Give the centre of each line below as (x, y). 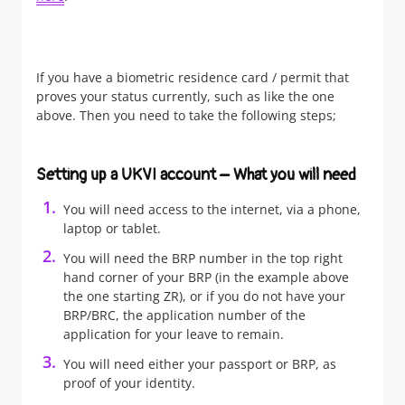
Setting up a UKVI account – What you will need (196, 175)
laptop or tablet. (112, 228)
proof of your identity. (129, 383)
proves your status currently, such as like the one (185, 96)
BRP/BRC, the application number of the (184, 315)
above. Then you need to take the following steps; (186, 115)
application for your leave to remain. (174, 334)
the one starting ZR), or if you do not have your (204, 296)
